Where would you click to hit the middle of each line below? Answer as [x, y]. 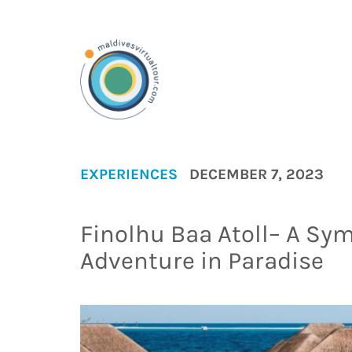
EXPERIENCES [129, 174]
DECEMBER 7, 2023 [257, 174]
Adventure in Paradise [202, 260]
